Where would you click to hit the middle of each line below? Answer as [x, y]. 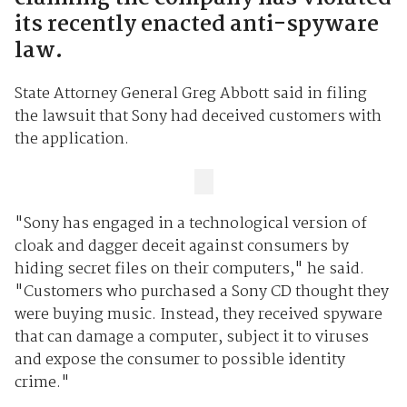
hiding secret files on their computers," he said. [189, 270]
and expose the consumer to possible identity [179, 361]
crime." [42, 383]
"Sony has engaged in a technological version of [190, 224]
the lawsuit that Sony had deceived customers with [198, 116]
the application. [71, 139]
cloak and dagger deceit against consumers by [181, 247]
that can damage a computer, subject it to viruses [191, 338]
